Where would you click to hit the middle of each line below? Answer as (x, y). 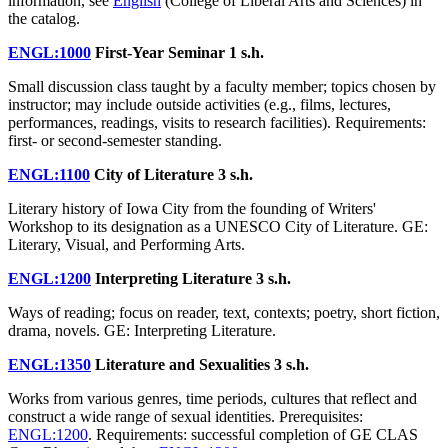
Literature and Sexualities (182, 364)
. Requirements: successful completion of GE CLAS (253, 434)
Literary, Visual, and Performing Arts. (126, 244)
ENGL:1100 (49, 174)
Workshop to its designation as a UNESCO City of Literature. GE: (218, 226)
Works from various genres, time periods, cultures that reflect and (212, 398)
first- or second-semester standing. (115, 140)
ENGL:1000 (49, 52)
